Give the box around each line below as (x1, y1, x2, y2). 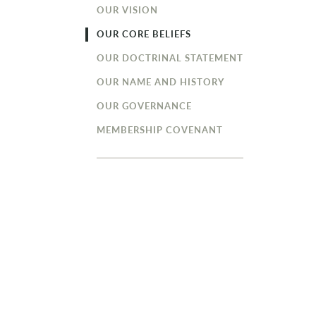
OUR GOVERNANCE (97, 99, 193, 112)
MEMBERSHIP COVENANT (97, 123, 224, 136)
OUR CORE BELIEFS (97, 28, 192, 40)
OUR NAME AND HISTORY (97, 75, 225, 88)
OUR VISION (97, 4, 159, 16)
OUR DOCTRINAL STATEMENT (97, 51, 244, 64)
